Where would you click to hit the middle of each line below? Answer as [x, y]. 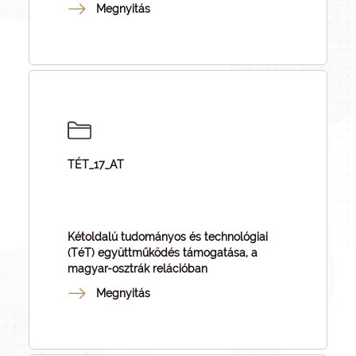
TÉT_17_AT [96, 164]
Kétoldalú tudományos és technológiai [168, 237]
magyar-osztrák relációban [137, 269]
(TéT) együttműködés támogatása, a [163, 253]
